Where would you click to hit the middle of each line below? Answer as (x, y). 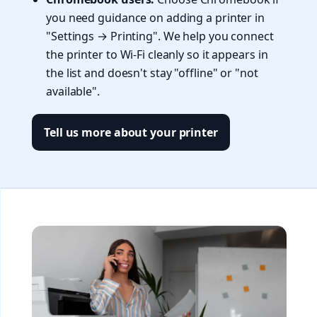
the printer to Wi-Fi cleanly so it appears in (157, 55)
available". (73, 92)
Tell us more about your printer (131, 133)
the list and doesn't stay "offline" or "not (152, 73)
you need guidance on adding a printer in (155, 18)
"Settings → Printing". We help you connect (160, 36)
